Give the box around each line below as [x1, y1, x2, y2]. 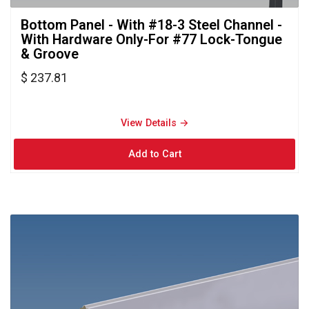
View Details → [120, 117, 189, 129]
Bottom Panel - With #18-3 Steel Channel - [21, 17, 282, 33]
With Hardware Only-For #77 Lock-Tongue [21, 31, 282, 48]
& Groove [21, 46, 79, 62]
